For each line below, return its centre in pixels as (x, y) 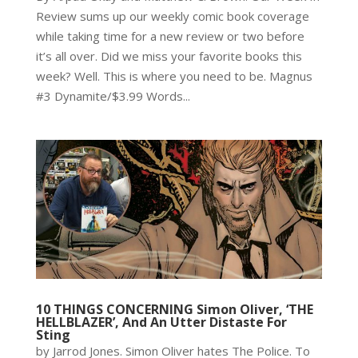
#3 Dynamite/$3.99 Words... (113, 95)
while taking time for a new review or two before (170, 36)
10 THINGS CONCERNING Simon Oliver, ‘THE (174, 310)
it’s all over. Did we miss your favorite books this (169, 56)
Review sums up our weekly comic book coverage (172, 16)
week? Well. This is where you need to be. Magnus (174, 76)
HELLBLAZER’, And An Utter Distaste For (161, 322)
